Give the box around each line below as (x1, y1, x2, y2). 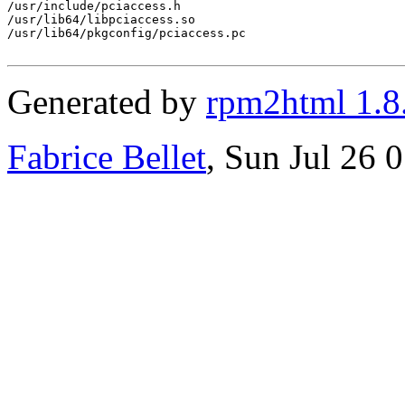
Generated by (7, 81, 206, 121)
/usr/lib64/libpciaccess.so (7, 12, 195, 26)
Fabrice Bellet (7, 137, 206, 176)
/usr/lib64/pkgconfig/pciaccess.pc (7, 25, 246, 40)
